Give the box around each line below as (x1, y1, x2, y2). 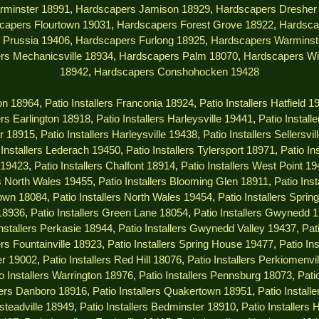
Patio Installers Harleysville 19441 (96, 113, 253, 125)
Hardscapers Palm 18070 (119, 51, 238, 63)
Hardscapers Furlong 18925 (75, 35, 205, 47)
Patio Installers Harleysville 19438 (41, 129, 197, 141)
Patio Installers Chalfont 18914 (34, 160, 175, 172)
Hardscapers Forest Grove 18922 (116, 19, 273, 31)
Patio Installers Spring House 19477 (108, 239, 273, 251)
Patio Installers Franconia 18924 (44, 98, 194, 110)
